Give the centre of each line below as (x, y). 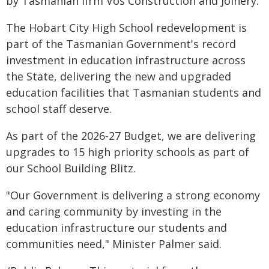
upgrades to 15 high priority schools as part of (128, 152)
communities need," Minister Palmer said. (114, 244)
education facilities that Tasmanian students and (134, 92)
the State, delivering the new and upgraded (119, 76)
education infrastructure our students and (116, 228)
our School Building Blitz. (71, 168)
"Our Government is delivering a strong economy (133, 195)
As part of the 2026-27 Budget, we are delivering (131, 136)
